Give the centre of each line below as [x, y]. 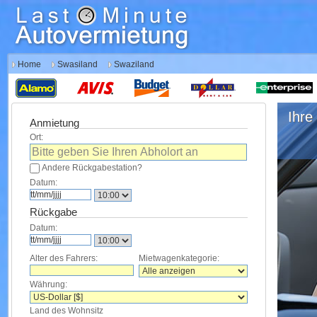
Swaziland [134, 64]
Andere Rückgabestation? [92, 168]
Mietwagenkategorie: [179, 258]
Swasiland [77, 64]
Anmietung [54, 123]
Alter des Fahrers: [64, 258]
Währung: [48, 284]
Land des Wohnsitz [67, 311]
